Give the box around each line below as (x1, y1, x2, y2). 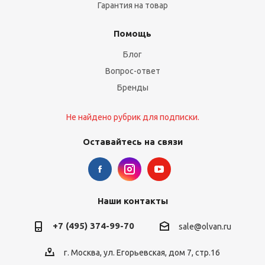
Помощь (114, 28, 151, 38)
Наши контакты (97, 196, 168, 206)
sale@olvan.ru (179, 222, 231, 232)
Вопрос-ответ (105, 66, 160, 76)
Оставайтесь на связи (82, 137, 183, 147)
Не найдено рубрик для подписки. (66, 112, 199, 122)
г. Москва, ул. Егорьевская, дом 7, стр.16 (64, 248, 220, 258)
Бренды (117, 83, 148, 92)
